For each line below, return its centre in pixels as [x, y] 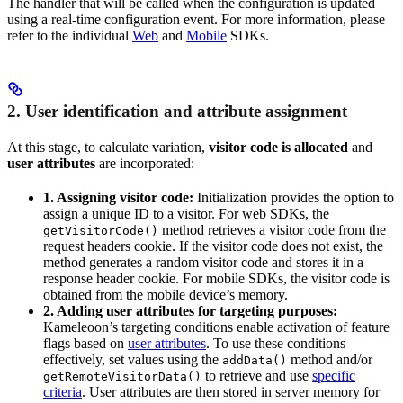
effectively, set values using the [133, 359]
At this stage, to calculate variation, [108, 147]
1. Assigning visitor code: [118, 197]
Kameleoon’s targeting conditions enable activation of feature [216, 327]
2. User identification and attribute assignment [177, 111]
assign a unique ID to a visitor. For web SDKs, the [186, 213]
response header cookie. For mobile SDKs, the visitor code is [216, 278]
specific [334, 375]
